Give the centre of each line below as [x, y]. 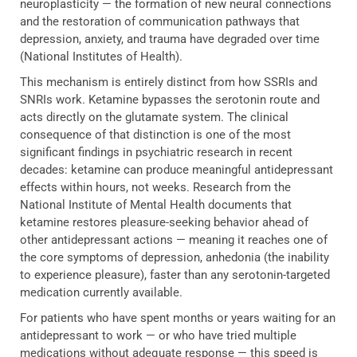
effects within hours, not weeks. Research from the [155, 187]
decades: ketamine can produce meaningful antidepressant [177, 169]
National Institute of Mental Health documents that [156, 204]
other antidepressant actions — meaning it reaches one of [174, 239]
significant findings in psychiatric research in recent [156, 152]
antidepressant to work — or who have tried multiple [158, 335]
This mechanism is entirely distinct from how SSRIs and [169, 82]
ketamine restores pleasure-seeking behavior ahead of [164, 222]
